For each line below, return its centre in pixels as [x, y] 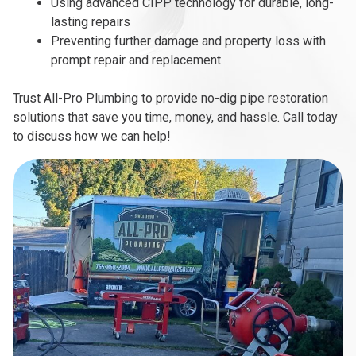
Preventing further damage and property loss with [188, 41]
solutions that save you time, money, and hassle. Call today [175, 118]
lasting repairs [91, 22]
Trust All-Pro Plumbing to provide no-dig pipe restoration [170, 99]
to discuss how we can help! [92, 137]
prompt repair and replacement [136, 60]
